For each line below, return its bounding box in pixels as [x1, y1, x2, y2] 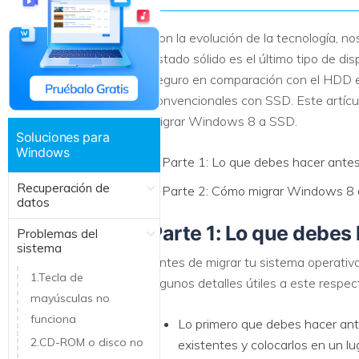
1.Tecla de [30, 269, 83, 284]
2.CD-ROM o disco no [30, 334, 143, 349]
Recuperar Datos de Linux [3, 11, 151, 27]
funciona [30, 311, 76, 326]
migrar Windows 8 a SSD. [150, 113, 297, 129]
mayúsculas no [30, 290, 110, 305]
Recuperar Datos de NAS [3, 50, 148, 66]
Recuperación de [17, 179, 110, 196]
